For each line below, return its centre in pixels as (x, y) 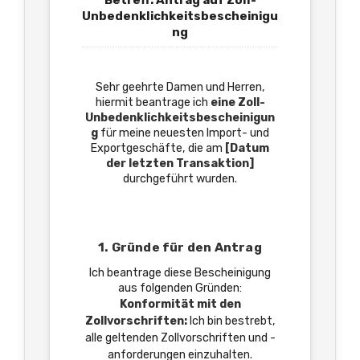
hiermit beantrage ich (153, 102)
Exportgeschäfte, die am (158, 148)
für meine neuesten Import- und (184, 133)
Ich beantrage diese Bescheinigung (180, 273)
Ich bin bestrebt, (231, 321)
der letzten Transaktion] (180, 164)
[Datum (247, 148)
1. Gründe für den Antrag (180, 247)
